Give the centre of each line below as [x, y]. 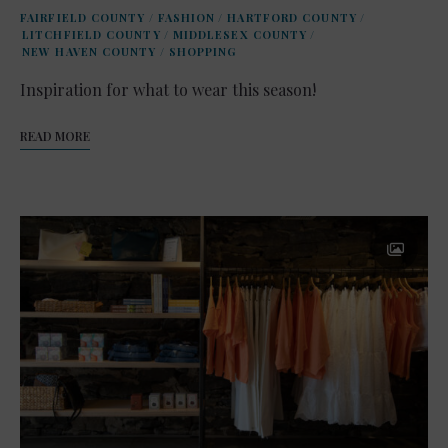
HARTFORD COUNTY [292, 17]
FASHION [186, 17]
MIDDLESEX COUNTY [240, 34]
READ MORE [55, 135]
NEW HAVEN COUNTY [89, 51]
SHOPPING [202, 51]
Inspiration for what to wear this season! [168, 89]
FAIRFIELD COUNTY [83, 17]
